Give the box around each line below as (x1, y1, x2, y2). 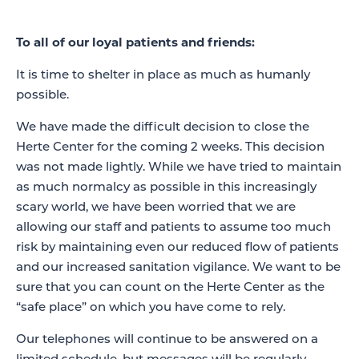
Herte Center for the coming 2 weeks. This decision (16, 142, 325, 154)
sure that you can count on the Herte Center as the (16, 282, 325, 294)
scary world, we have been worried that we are (16, 202, 296, 214)
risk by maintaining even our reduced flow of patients (16, 242, 339, 254)
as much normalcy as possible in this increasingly (16, 182, 317, 194)
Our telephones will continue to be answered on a (16, 334, 318, 346)
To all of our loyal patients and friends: (16, 34, 255, 50)
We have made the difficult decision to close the (16, 122, 309, 134)
